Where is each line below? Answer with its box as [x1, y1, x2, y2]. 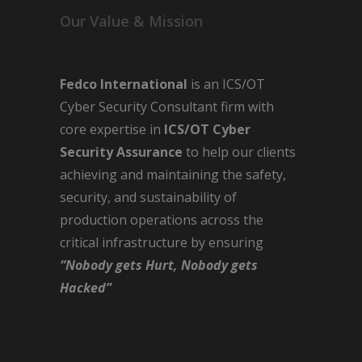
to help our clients [183, 143, 296, 162]
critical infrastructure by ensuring [60, 234, 263, 252]
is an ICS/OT [187, 75, 265, 94]
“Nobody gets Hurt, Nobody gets [60, 256, 258, 275]
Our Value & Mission [60, 11, 203, 32]
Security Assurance [60, 143, 183, 162]
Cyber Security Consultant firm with [60, 98, 274, 116]
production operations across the [60, 211, 263, 229]
